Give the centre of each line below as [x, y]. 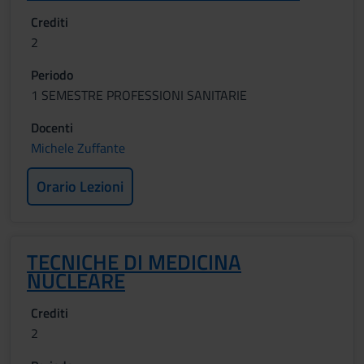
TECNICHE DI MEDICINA [134, 262]
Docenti [52, 128]
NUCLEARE [76, 281]
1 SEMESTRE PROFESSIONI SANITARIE [139, 95]
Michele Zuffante [78, 148]
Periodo [52, 75]
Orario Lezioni [80, 186]
